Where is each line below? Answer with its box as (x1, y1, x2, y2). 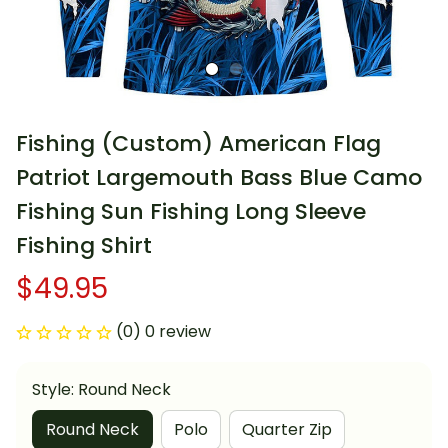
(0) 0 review (116, 320, 211, 344)
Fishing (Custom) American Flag (16, 128, 381, 160)
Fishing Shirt (16, 230, 152, 262)
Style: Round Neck (32, 378, 171, 402)
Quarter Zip (242, 418, 332, 442)
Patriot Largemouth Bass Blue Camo (16, 162, 422, 194)
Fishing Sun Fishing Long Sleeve (16, 196, 366, 228)
